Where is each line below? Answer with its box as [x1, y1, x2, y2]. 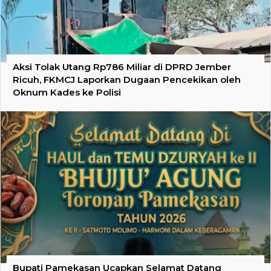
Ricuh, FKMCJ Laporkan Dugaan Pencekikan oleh [13, 74, 241, 86]
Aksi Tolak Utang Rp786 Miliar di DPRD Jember [13, 61, 231, 73]
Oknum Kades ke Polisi [13, 87, 121, 99]
